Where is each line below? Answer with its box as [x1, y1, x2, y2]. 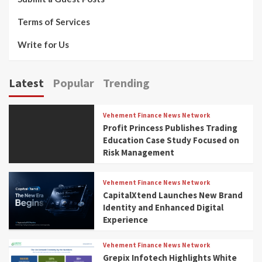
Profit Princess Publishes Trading [103, 122, 238, 134]
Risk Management [103, 147, 175, 158]
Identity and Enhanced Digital [103, 202, 224, 213]
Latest [9, 75, 44, 91]
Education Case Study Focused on [103, 135, 240, 146]
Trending [103, 75, 150, 91]
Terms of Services [18, 16, 90, 27]
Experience [103, 214, 149, 226]
